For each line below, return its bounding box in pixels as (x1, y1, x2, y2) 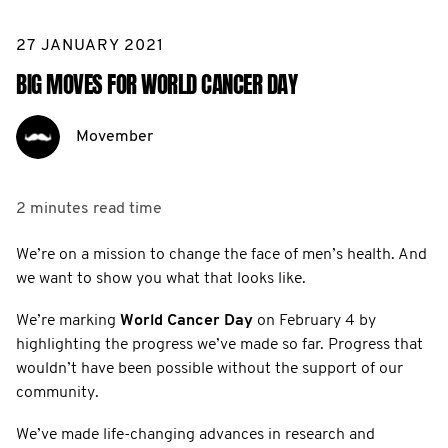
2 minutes (16, 200, 89, 217)
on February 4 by (253, 312, 376, 329)
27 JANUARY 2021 (16, 37, 164, 54)
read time (93, 200, 162, 217)
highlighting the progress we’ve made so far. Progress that (16, 336, 423, 353)
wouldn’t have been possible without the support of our (16, 360, 403, 377)
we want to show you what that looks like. (16, 270, 306, 287)
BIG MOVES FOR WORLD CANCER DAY (16, 67, 297, 102)
